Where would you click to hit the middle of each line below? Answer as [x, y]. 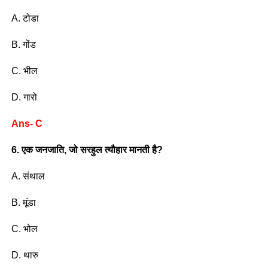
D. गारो [24, 97]
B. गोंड [23, 44]
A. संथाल [28, 176]
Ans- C [27, 123]
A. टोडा [25, 18]
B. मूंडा [23, 202]
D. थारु [25, 255]
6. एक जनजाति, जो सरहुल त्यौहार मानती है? [87, 150]
